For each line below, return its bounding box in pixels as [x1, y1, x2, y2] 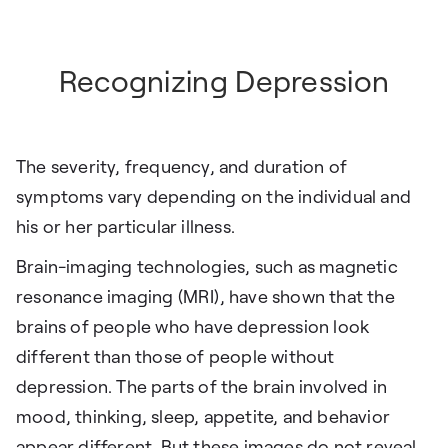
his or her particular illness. [16, 217, 235, 238]
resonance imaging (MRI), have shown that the [16, 287, 395, 308]
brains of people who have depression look [16, 317, 370, 338]
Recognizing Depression [58, 65, 390, 99]
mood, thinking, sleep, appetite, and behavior [16, 407, 391, 428]
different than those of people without [16, 347, 335, 368]
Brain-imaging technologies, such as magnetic [16, 257, 398, 278]
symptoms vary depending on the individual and [16, 187, 412, 208]
